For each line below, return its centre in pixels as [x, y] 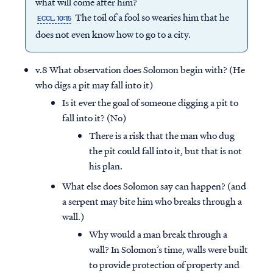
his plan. [106, 166]
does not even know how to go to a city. [113, 34]
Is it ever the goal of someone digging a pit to [150, 103]
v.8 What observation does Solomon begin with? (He [140, 70]
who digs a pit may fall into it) [94, 85]
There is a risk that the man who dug [162, 136]
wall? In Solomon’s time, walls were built [168, 250]
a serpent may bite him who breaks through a [152, 201]
